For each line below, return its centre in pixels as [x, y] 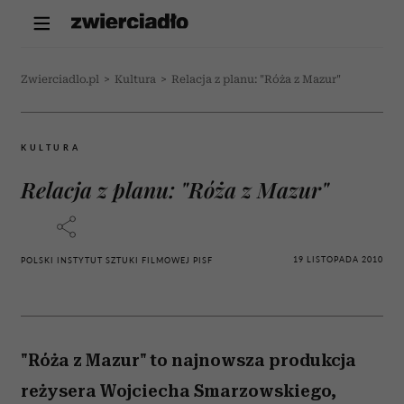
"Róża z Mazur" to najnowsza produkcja [188, 360]
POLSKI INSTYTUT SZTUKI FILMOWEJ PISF [117, 260]
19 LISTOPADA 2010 [338, 259]
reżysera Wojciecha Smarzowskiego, [179, 391]
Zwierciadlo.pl [60, 79]
